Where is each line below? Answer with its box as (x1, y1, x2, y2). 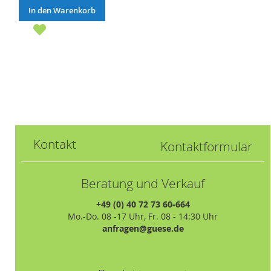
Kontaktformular (160, 137, 253, 155)
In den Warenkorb (28, 4, 96, 16)
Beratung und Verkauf (81, 174, 205, 192)
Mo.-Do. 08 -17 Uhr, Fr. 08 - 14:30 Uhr (68, 210, 218, 222)
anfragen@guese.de (102, 222, 184, 234)
